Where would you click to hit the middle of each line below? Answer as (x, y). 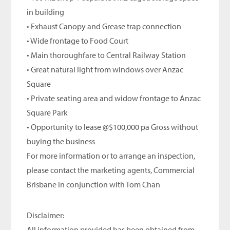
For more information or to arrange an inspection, (111, 155)
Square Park (47, 112)
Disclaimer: (46, 215)
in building (46, 12)
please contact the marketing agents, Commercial (111, 170)
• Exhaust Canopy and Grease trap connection (104, 26)
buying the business (61, 141)
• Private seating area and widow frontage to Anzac (114, 98)
